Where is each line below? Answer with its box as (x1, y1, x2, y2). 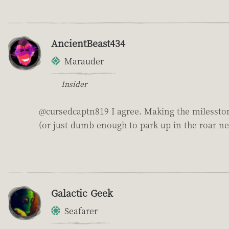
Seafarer (64, 204, 98, 217)
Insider (61, 78, 87, 89)
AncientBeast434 (51, 36, 125, 50)
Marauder (64, 55, 104, 67)
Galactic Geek (51, 186, 113, 199)
